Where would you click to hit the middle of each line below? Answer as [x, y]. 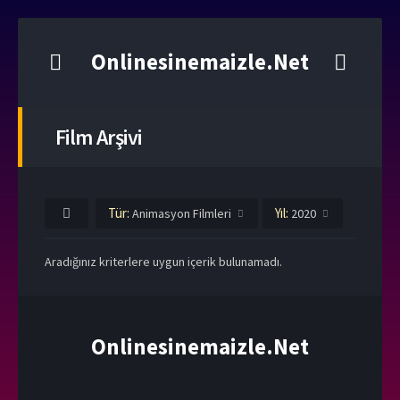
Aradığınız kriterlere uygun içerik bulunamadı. [163, 262]
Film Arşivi [99, 137]
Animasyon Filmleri [182, 213]
